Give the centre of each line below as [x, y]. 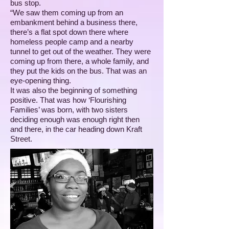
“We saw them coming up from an [67, 13]
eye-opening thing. [41, 81]
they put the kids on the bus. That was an [78, 71]
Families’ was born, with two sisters [69, 110]
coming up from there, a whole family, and [79, 61]
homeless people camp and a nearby [72, 42]
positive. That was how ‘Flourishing [68, 100]
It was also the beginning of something [74, 90]
